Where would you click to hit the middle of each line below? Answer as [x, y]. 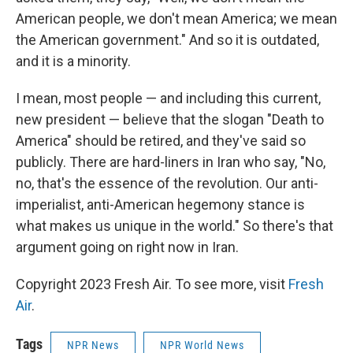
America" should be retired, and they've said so [161, 141]
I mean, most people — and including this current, [168, 98]
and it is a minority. [73, 61]
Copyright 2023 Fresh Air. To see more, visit [152, 284]
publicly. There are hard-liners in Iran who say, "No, [171, 162]
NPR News [93, 345]
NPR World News [202, 345]
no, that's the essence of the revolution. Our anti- [167, 183]
